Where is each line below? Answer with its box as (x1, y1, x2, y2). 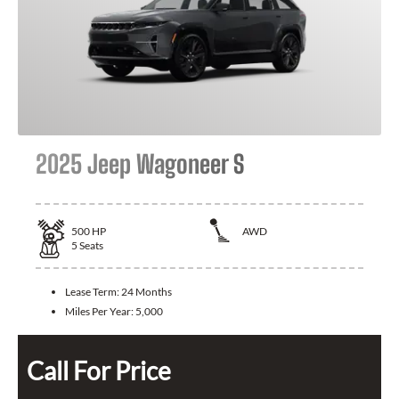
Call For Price (27, 355, 171, 387)
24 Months (121, 285, 172, 299)
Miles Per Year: (65, 305, 135, 319)
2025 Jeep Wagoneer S (36, 148, 244, 179)
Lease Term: (65, 285, 121, 299)
